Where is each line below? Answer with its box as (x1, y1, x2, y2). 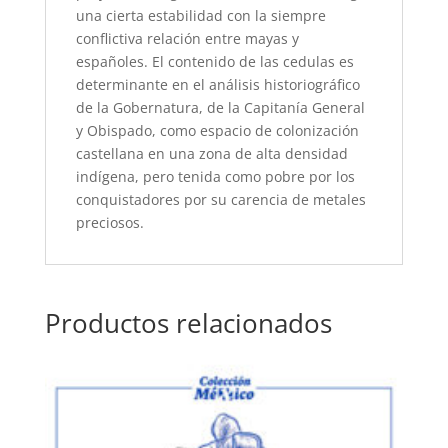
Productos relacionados (44, 305, 332, 341)
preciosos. (75, 213, 144, 232)
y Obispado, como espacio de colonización (75, 121, 359, 140)
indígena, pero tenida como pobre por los (75, 167, 355, 186)
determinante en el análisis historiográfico (75, 75, 360, 94)
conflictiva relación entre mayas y (75, 29, 299, 48)
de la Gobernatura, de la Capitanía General (75, 98, 365, 117)
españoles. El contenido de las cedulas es (75, 52, 354, 71)
